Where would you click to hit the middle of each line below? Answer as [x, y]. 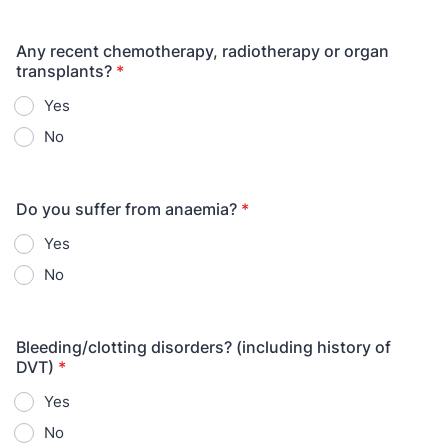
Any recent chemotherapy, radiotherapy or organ [202, 51]
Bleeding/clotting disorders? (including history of [203, 347]
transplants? [64, 71]
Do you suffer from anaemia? [126, 209]
